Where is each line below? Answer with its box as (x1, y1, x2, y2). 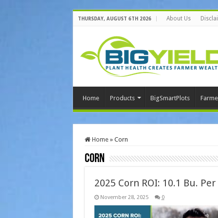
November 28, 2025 (100, 194, 148, 200)
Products (109, 94, 135, 102)
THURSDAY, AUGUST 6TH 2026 (77, 16, 151, 21)
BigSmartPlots (150, 94, 190, 102)
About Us (166, 15, 191, 22)
